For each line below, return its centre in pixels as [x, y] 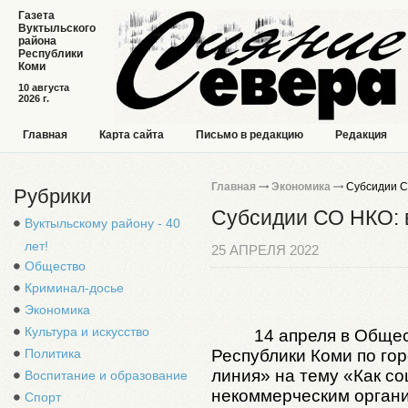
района [37, 41]
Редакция [361, 135]
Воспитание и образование [106, 375]
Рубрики [52, 196]
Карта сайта [132, 135]
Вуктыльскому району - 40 [102, 223]
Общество [55, 266]
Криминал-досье [74, 288]
